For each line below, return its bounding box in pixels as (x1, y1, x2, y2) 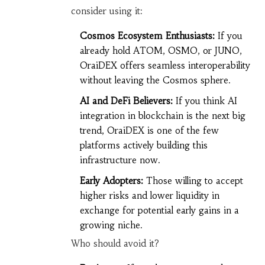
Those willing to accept (143, 175, 243, 187)
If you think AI (172, 95, 237, 107)
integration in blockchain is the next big (79, 110, 245, 122)
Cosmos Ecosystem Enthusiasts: (79, 30, 215, 42)
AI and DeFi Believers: (79, 95, 173, 107)
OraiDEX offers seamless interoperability (79, 60, 250, 72)
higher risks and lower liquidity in (79, 190, 219, 202)
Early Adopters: (79, 175, 143, 187)
